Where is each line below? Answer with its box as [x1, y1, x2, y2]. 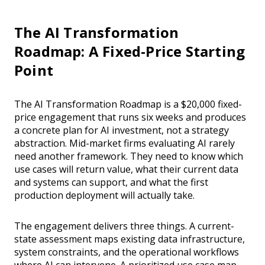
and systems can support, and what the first [14, 176, 208, 189]
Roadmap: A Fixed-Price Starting [14, 41, 245, 62]
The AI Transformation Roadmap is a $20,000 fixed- [14, 98, 242, 111]
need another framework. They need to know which [14, 150, 243, 163]
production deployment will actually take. [14, 189, 195, 202]
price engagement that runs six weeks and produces [14, 111, 246, 124]
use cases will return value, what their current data [14, 163, 238, 176]
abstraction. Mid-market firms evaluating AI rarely [14, 137, 235, 150]
